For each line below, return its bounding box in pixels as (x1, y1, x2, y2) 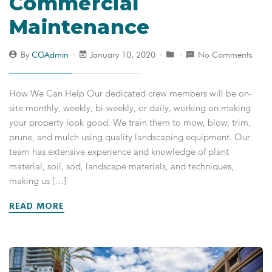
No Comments (198, 49, 253, 59)
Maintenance (9, 14, 150, 39)
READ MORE (9, 200, 67, 211)
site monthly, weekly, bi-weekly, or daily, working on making (9, 101, 251, 114)
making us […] (9, 174, 66, 186)
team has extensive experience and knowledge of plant (9, 145, 229, 157)
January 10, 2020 (87, 49, 158, 59)
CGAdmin (32, 49, 69, 59)
